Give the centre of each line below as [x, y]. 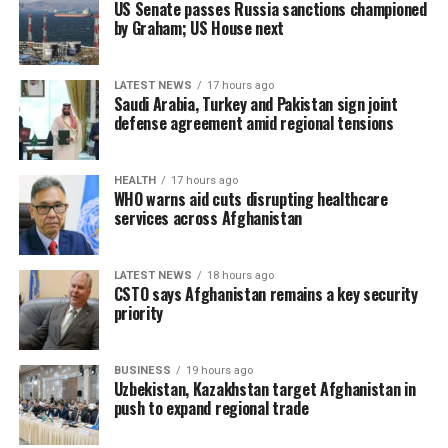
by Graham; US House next [198, 28]
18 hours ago [240, 276]
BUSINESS [142, 371]
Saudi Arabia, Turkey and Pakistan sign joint [255, 104]
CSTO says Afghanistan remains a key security [265, 294]
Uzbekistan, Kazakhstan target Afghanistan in [264, 389]
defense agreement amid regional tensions [253, 123]
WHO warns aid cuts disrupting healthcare [250, 199]
